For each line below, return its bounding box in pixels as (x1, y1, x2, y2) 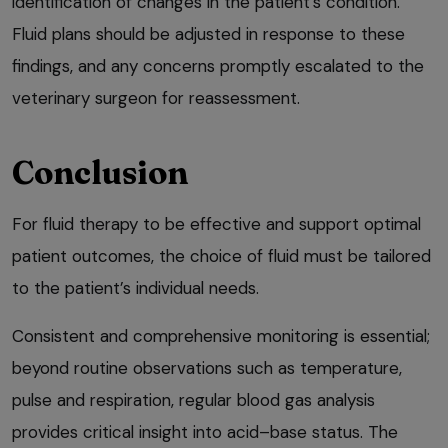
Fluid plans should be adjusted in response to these (12, 22, 405, 45)
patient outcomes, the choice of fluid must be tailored (12, 244, 431, 267)
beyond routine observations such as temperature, (12, 356, 402, 379)
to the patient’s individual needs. (12, 276, 259, 299)
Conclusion (12, 152, 188, 192)
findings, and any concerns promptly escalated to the (12, 54, 424, 77)
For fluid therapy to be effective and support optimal (12, 212, 421, 235)
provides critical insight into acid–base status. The (12, 420, 398, 443)
